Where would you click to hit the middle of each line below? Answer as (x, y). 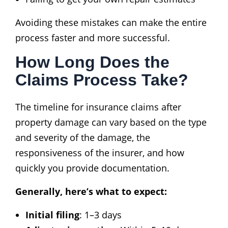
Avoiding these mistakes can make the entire (111, 22)
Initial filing (52, 215)
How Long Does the (92, 62)
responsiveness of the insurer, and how (100, 152)
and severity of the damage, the (83, 137)
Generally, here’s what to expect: (91, 191)
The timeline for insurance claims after (98, 107)
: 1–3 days (101, 215)
